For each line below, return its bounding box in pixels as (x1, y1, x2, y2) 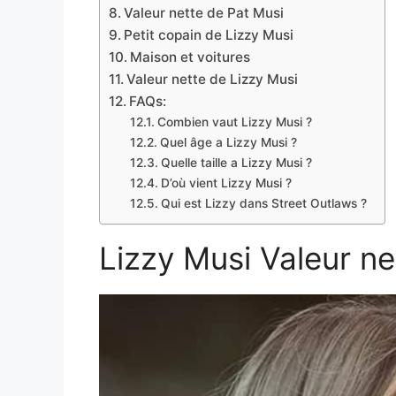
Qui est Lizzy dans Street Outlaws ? (160, 196, 367, 211)
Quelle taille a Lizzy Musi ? (160, 156, 312, 171)
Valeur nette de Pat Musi (124, 4, 285, 22)
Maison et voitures (130, 49, 251, 66)
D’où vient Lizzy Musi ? (160, 176, 292, 191)
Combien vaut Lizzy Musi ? (156, 115, 312, 130)
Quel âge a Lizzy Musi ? (159, 135, 297, 150)
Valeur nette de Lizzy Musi (126, 71, 299, 88)
